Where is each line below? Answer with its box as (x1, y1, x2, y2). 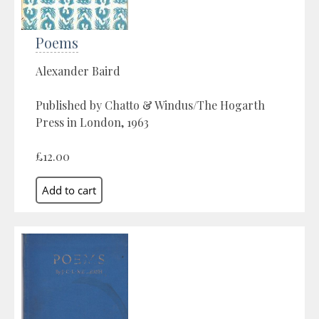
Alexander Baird (36, 63, 120, 78)
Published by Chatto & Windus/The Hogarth (36, 97, 265, 113)
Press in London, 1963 (36, 114, 149, 130)
